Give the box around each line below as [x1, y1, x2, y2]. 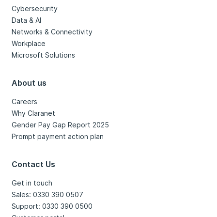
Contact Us [12, 159, 55, 169]
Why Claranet [12, 108, 55, 117]
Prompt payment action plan [12, 132, 104, 140]
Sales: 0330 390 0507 [12, 190, 83, 199]
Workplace [12, 39, 46, 47]
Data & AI [12, 15, 41, 24]
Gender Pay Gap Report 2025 [12, 120, 109, 129]
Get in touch [12, 178, 52, 187]
